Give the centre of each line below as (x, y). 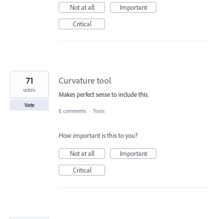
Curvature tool (85, 80)
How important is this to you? (98, 135)
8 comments (72, 111)
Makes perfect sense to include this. (104, 94)
